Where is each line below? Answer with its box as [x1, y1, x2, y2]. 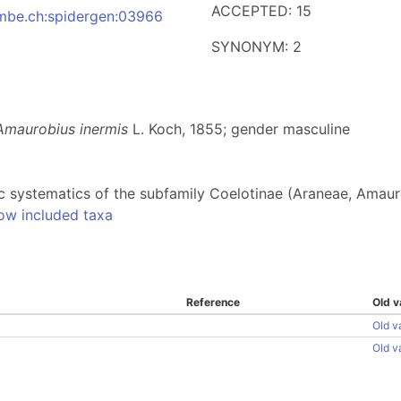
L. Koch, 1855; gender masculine [128, 120, 350, 138]
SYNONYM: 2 [211, 38, 302, 55]
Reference [186, 295, 240, 309]
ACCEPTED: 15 [211, 2, 311, 20]
